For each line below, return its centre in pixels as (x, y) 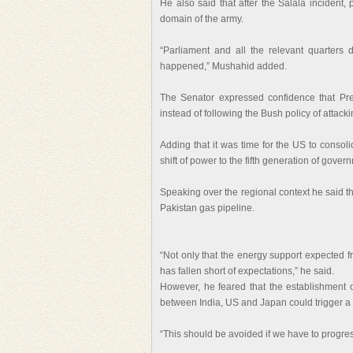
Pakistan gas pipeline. (207, 208)
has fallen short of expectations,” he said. (247, 271)
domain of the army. (202, 19)
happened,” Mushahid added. (223, 66)
